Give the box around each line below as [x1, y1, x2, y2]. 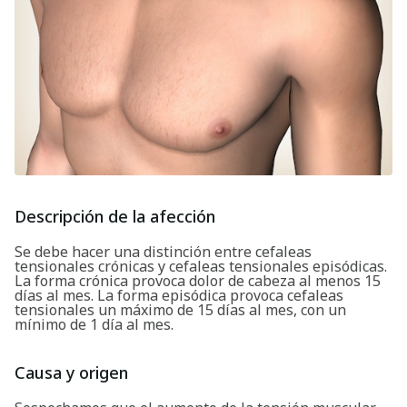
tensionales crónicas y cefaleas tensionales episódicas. [15, 255, 387, 276]
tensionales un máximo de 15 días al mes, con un [15, 299, 346, 320]
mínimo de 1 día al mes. [15, 313, 174, 334]
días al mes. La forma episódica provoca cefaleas [15, 284, 343, 305]
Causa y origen [15, 361, 128, 383]
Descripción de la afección [15, 204, 215, 227]
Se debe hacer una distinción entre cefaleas [15, 241, 312, 262]
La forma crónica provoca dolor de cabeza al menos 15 [15, 270, 381, 291]
